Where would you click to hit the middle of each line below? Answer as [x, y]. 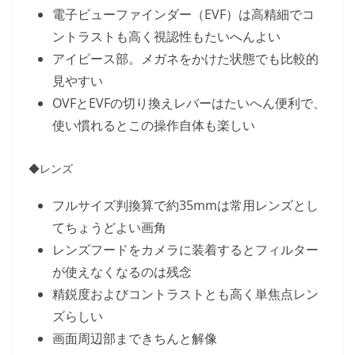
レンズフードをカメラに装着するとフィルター [185, 250]
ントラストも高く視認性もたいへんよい [166, 36]
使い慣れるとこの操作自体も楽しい [154, 125]
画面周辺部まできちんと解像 [135, 338]
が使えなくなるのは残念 [122, 272]
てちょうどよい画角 [109, 227]
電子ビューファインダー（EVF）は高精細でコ [183, 14]
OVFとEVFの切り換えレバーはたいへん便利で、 [189, 103]
